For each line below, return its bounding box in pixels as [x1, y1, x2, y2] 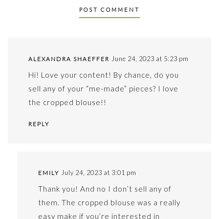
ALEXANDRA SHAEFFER [28, 55, 109, 63]
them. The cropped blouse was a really [38, 197, 180, 207]
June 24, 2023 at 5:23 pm [111, 55, 189, 63]
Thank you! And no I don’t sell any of [38, 184, 172, 193]
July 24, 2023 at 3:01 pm [61, 168, 136, 176]
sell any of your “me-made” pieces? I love [28, 84, 178, 93]
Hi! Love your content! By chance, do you [28, 70, 179, 79]
